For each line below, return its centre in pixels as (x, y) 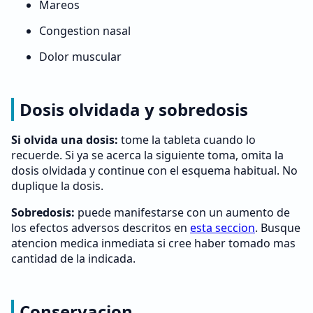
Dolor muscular (80, 57)
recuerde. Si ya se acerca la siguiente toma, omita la (147, 155)
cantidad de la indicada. (73, 259)
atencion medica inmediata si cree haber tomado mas (153, 243)
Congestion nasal (85, 31)
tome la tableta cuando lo (187, 140)
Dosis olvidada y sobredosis (134, 109)
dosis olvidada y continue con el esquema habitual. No (154, 170)
